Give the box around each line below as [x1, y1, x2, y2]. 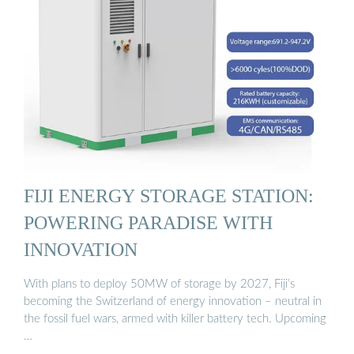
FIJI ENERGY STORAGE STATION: [24, 185, 314, 207]
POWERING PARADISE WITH [24, 212, 273, 234]
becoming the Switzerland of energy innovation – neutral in [24, 295, 322, 307]
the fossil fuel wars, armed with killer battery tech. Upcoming [24, 312, 326, 325]
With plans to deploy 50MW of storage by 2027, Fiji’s [24, 277, 295, 290]
